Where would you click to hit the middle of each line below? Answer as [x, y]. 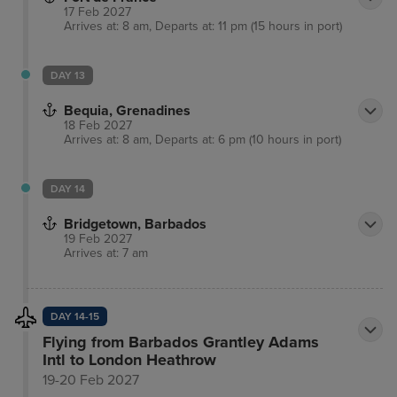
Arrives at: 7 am [106, 253]
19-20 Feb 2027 [90, 381]
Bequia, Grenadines [127, 111]
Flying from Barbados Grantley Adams [180, 343]
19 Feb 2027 [98, 239]
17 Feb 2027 [97, 12]
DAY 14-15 [74, 317]
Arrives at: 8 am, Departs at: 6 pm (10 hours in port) [202, 140]
